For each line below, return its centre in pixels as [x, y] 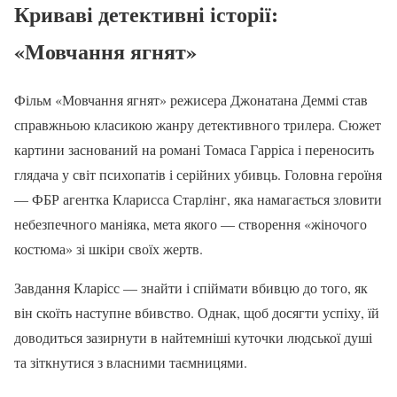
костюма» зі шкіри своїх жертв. [109, 248]
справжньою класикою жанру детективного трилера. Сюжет [198, 124]
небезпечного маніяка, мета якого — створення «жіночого [191, 223]
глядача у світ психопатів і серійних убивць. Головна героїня [198, 174]
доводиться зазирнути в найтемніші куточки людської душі [193, 337]
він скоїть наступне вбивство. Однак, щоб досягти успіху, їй [197, 312]
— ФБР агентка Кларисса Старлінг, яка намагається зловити [198, 198]
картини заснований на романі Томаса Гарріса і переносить [194, 149]
